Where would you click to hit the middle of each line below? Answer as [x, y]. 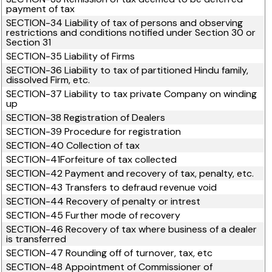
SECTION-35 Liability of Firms [71, 56]
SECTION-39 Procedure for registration [94, 131]
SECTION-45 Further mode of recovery [93, 215]
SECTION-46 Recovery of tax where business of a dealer [132, 229]
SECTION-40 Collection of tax [73, 145]
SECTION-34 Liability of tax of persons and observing [125, 23]
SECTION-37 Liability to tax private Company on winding [132, 94]
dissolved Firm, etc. [48, 80]
